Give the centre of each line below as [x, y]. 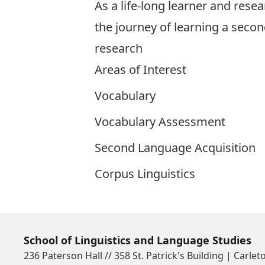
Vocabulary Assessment [160, 122]
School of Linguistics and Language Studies [138, 240]
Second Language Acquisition [175, 148]
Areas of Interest [142, 70]
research [119, 48]
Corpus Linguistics [145, 174]
